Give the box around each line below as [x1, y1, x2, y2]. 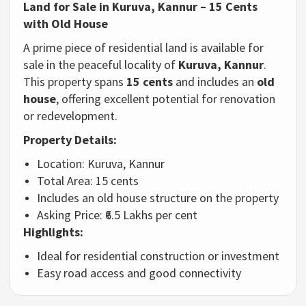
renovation [220, 91, 276, 107]
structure [150, 190, 200, 206]
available [201, 40, 249, 56]
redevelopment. [37, 108, 118, 124]
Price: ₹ [74, 207, 106, 223]
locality [124, 57, 165, 73]
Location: [37, 156, 88, 172]
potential [152, 91, 202, 107]
